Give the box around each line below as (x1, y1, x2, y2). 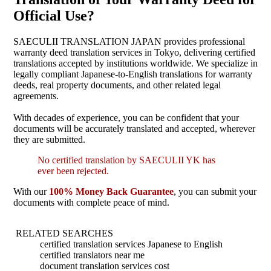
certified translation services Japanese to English (39, 238, 223, 249)
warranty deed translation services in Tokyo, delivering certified (13, 47, 255, 57)
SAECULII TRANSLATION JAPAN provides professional (13, 36, 245, 47)
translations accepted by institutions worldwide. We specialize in (13, 57, 258, 68)
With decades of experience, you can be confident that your (13, 112, 239, 123)
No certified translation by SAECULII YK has (38, 154, 215, 165)
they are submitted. (13, 134, 85, 145)
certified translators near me (39, 249, 145, 260)
